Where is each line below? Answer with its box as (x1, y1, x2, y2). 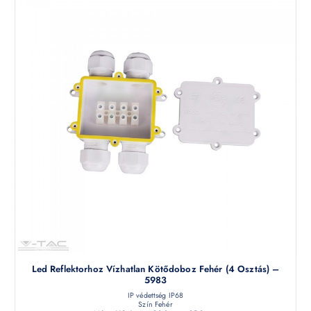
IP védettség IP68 (127, 289, 184, 301)
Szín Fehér (138, 299, 173, 310)
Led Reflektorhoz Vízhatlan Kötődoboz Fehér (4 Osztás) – (31, 262, 280, 276)
